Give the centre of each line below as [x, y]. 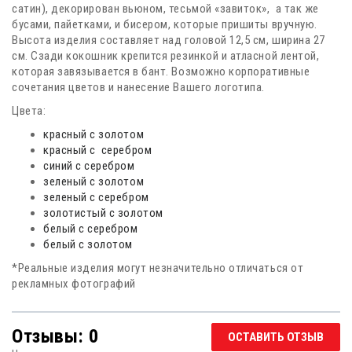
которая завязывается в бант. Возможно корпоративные [161, 72]
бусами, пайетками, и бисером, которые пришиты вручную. [165, 25]
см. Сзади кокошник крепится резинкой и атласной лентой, [166, 56]
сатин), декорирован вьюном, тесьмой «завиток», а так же [165, 9]
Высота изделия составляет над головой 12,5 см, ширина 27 [169, 40]
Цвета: [29, 111]
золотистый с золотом [105, 213]
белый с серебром [91, 229]
